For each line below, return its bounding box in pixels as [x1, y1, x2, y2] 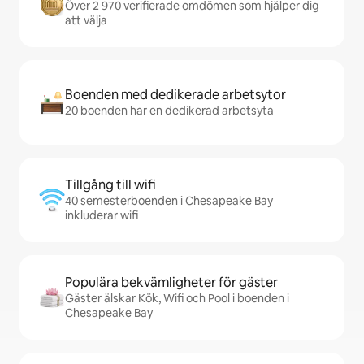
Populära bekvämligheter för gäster [65, 274, 278, 292]
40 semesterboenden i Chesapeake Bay [65, 193, 273, 209]
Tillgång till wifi [65, 176, 156, 194]
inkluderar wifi [65, 208, 138, 223]
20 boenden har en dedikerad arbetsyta [65, 103, 274, 119]
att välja [65, 13, 107, 28]
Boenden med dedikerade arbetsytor [65, 86, 286, 104]
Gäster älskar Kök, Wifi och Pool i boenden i [65, 291, 289, 306]
